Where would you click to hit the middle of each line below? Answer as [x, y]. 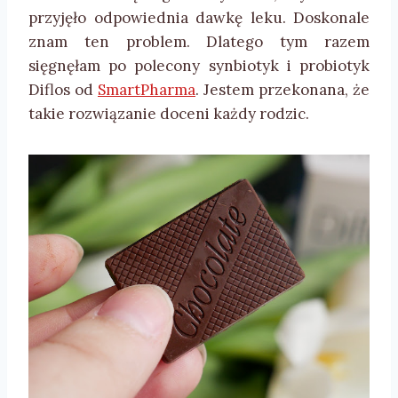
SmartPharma [147, 90]
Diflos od [63, 90]
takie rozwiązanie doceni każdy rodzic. [169, 114]
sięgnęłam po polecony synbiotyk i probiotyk [199, 66]
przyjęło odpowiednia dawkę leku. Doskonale [199, 18]
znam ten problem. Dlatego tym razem [199, 42]
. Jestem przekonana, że [283, 90]
